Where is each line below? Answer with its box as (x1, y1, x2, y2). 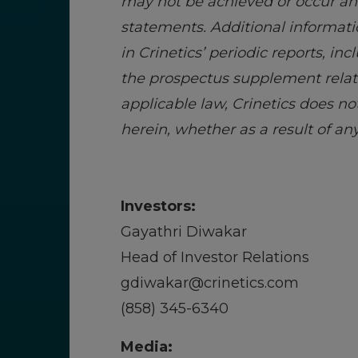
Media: (121, 338, 173, 356)
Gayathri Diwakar (121, 223, 247, 241)
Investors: (121, 197, 196, 215)
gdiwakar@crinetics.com (121, 274, 299, 292)
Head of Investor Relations (121, 249, 309, 266)
